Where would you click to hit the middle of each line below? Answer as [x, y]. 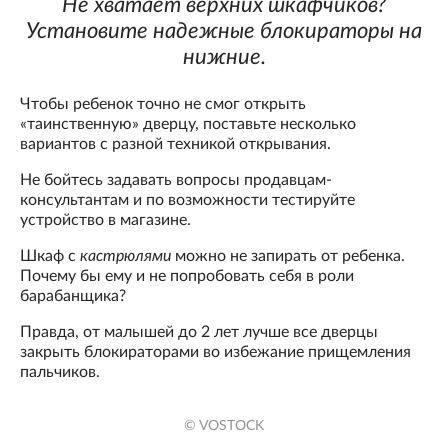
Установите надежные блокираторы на [224, 31]
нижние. [224, 57]
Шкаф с [50, 256]
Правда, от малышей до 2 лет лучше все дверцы [199, 332]
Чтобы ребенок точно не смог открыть [163, 104]
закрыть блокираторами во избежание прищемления [215, 352]
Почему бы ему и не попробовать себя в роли [187, 276]
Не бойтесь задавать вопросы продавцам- [176, 180]
